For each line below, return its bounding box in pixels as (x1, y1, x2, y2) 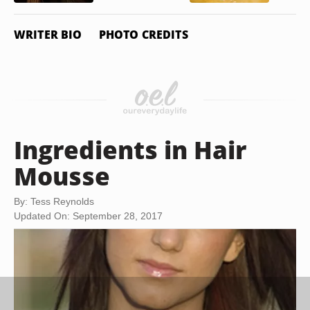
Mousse (14, 159, 110, 192)
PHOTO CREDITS (98, 27, 188, 42)
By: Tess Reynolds (14, 196, 94, 207)
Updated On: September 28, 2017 (14, 210, 163, 221)
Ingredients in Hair (14, 133, 246, 166)
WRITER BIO (14, 27, 82, 42)
